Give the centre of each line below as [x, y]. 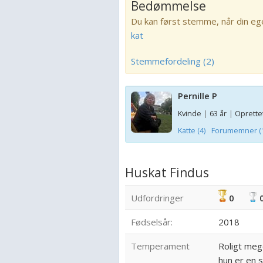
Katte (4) [192, 130]
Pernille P [198, 96]
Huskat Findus [167, 173]
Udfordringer [157, 198]
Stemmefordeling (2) [173, 61]
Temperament [160, 246]
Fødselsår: [152, 222]
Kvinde [190, 113]
